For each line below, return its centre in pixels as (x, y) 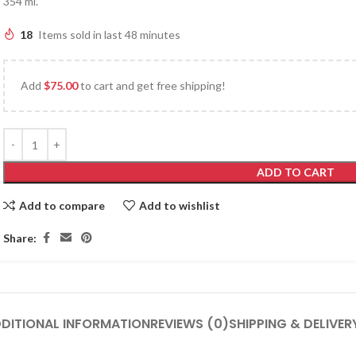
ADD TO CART (295, 172)
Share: (20, 238)
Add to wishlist (179, 205)
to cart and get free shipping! (152, 85)
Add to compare (62, 205)
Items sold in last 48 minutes (110, 35)
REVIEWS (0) (189, 324)
